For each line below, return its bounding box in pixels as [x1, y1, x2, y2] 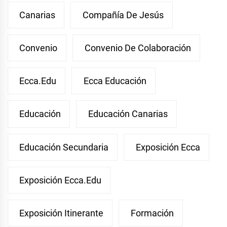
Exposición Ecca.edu [19, 174, 102, 185]
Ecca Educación [83, 75, 146, 87]
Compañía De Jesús [82, 9, 164, 20]
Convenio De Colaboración [84, 43, 191, 53]
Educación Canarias [88, 108, 168, 120]
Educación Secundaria [19, 141, 109, 153]
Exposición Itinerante [19, 208, 104, 219]
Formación [130, 208, 174, 219]
